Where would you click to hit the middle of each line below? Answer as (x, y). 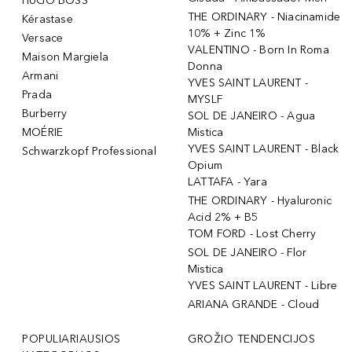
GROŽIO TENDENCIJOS (251, 339)
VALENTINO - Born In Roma (258, 50)
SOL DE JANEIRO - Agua (252, 116)
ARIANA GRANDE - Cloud (254, 305)
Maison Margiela (65, 57)
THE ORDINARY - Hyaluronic (260, 201)
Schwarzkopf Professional (89, 152)
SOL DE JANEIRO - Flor (247, 253)
